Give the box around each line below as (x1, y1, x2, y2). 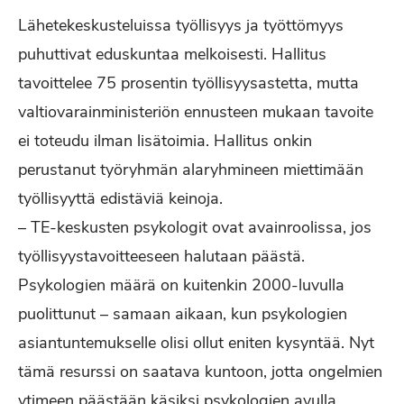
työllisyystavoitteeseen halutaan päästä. (18, 245, 305, 267)
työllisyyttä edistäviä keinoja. (18, 188, 223, 209)
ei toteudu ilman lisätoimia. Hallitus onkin (18, 130, 312, 151)
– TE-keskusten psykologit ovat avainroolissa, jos (18, 216, 372, 238)
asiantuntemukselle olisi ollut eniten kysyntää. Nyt (18, 332, 374, 353)
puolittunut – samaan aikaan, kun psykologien (18, 303, 347, 325)
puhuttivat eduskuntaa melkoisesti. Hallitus (18, 43, 326, 65)
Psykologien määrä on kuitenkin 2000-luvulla (18, 274, 344, 296)
